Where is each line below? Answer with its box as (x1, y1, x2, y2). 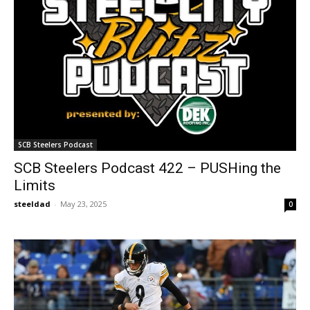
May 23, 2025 (60, 199, 107, 209)
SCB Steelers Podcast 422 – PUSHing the (14, 160, 281, 176)
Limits (14, 177, 55, 194)
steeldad (14, 199, 51, 209)
